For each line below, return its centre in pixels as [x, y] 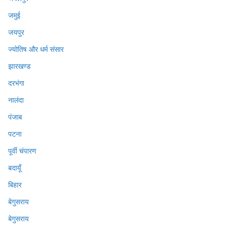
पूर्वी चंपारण [22, 151]
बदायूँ [15, 168]
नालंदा [16, 100]
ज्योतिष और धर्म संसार [36, 49]
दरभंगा [16, 83]
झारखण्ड [20, 66]
